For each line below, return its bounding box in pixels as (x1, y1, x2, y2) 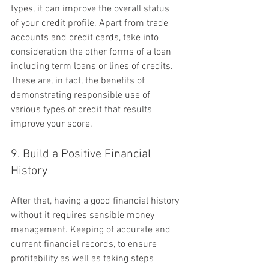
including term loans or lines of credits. (11, 60, 175, 73)
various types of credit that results (11, 103, 154, 116)
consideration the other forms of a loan (11, 46, 174, 58)
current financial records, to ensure (11, 238, 159, 250)
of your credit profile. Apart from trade (11, 17, 171, 29)
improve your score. (11, 118, 92, 130)
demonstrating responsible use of (11, 89, 153, 101)
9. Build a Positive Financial (11, 147, 154, 162)
